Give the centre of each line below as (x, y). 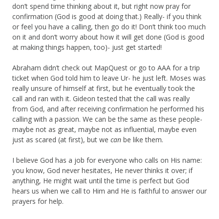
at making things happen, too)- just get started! (87, 47)
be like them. (142, 139)
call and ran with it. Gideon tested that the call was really (101, 98)
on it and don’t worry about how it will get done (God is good (108, 37)
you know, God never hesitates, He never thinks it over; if (102, 170)
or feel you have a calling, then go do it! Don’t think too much (109, 26)
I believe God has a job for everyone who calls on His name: (107, 160)
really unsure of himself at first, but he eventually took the (104, 88)
